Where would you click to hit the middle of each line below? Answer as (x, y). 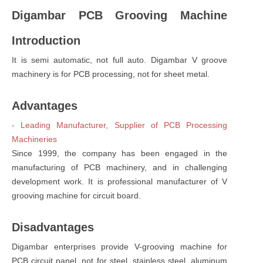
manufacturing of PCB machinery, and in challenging (120, 167)
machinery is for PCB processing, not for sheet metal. (111, 74)
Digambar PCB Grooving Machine (120, 15)
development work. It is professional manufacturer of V (120, 181)
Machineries (34, 139)
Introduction (46, 40)
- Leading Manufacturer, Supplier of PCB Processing (120, 125)
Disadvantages (53, 227)
